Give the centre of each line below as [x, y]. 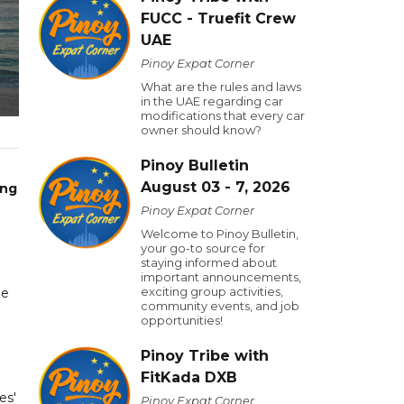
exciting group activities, [212, 291]
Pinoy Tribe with [205, 356]
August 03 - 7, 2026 [216, 187]
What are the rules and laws [221, 87]
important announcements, [221, 277]
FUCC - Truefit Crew [218, 18]
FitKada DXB [189, 377]
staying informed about [209, 262]
